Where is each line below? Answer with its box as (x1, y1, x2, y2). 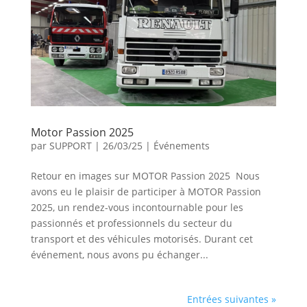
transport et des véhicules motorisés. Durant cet (30, 232, 253, 246)
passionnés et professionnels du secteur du (30, 217, 232, 230)
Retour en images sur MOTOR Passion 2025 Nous (30, 169, 260, 183)
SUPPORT (49, 139, 92, 153)
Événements (153, 139, 210, 153)
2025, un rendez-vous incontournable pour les (30, 201, 243, 214)
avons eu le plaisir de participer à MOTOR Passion (30, 185, 261, 199)
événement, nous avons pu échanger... (30, 248, 208, 262)
